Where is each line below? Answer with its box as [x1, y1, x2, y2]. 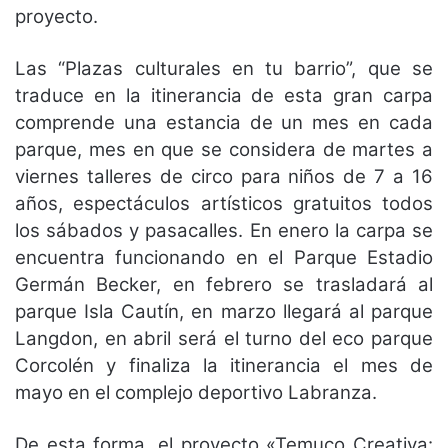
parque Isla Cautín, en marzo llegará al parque [15, 299, 433, 323]
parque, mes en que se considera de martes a [15, 137, 433, 161]
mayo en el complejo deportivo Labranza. [15, 380, 377, 404]
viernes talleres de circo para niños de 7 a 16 [15, 164, 433, 188]
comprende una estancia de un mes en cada [15, 110, 433, 134]
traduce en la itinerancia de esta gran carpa [15, 83, 433, 107]
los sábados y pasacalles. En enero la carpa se [15, 218, 433, 242]
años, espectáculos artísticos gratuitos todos [15, 191, 433, 215]
